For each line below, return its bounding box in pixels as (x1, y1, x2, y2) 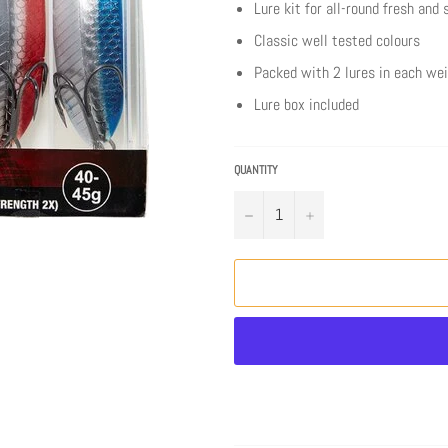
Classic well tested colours (254, 29, 420, 51)
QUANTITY (234, 161, 278, 178)
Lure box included (254, 93, 359, 115)
